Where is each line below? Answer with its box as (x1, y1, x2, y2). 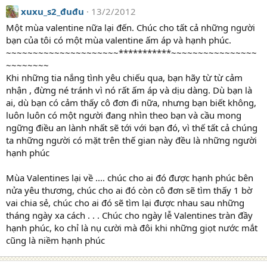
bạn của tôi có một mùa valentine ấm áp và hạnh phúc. (6, 34, 231, 46)
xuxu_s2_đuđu (21, 5, 84, 17)
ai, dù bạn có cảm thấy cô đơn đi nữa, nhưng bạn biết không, (6, 97, 256, 108)
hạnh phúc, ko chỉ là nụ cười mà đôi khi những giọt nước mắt (6, 222, 257, 234)
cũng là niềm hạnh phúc (6, 234, 105, 246)
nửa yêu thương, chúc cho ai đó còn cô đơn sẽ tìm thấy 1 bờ (6, 184, 252, 196)
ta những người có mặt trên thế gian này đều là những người (6, 134, 257, 146)
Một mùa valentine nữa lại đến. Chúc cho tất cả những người (6, 21, 255, 33)
